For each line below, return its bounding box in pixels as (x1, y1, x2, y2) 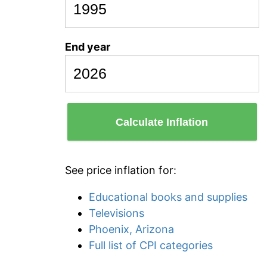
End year (65, 41, 110, 53)
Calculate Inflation (116, 116, 209, 128)
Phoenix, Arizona (89, 223, 174, 235)
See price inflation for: (65, 164, 176, 176)
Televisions (89, 207, 144, 219)
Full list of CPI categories (89, 239, 213, 252)
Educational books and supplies (89, 191, 247, 203)
